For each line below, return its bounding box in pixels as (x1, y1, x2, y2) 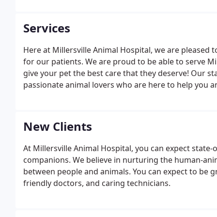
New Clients (23, 118, 92, 134)
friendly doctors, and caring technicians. (23, 178, 170, 188)
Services (23, 20, 70, 36)
